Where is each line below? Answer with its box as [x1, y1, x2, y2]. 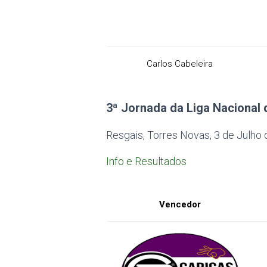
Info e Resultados [106, 155, 187, 167]
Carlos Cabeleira [147, 58, 213, 69]
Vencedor [159, 199, 201, 210]
